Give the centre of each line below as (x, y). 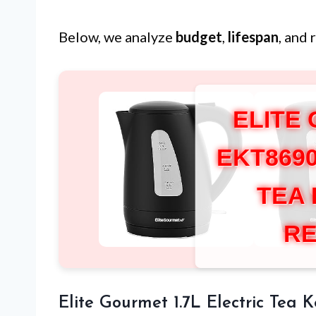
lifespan (253, 37)
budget (199, 37)
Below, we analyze (117, 37)
